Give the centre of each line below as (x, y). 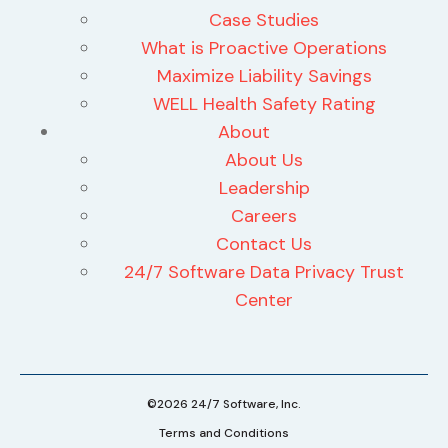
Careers (264, 215)
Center (264, 299)
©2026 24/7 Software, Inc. (224, 403)
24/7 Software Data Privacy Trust (264, 271)
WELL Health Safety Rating (264, 103)
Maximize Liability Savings (264, 75)
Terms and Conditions (224, 432)
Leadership (264, 187)
